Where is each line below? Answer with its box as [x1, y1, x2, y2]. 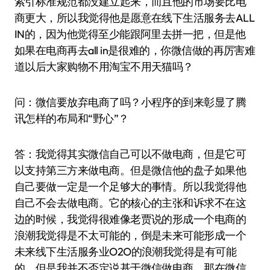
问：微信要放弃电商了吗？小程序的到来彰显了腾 [14, 95, 246, 109]
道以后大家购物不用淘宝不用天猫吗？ [14, 60, 193, 74]
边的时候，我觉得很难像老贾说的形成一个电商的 [14, 212, 246, 226]
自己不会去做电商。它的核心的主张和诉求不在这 [14, 196, 246, 210]
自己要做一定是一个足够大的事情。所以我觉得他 [14, 180, 246, 193]
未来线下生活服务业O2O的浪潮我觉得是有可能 [14, 245, 237, 259]
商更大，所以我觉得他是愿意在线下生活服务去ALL [14, 11, 255, 25]
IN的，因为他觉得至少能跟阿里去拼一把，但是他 [14, 27, 246, 41]
